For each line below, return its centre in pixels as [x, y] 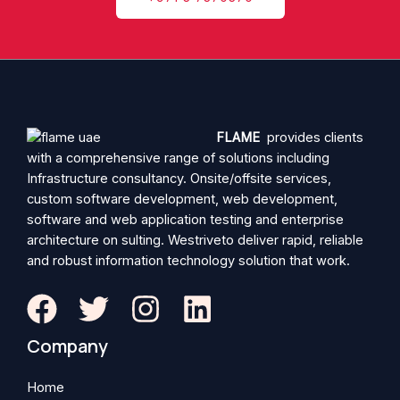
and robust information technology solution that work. [188, 260]
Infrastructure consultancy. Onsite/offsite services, [179, 178]
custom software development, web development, [182, 199]
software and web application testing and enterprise [185, 219]
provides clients [311, 137]
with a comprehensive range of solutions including [178, 158]
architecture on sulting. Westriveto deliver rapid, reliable [195, 240]
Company [67, 346]
